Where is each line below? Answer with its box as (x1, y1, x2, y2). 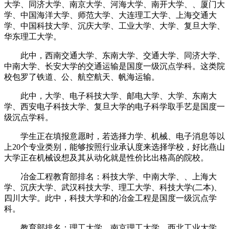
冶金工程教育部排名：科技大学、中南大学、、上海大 (4, 172, 217, 181)
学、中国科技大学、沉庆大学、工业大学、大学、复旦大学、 (4, 21, 225, 30)
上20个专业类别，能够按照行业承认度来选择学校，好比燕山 (4, 142, 225, 151)
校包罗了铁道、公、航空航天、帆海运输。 (4, 72, 159, 81)
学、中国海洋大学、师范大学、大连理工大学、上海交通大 (4, 10, 217, 19)
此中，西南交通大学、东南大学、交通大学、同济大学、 (4, 51, 225, 60)
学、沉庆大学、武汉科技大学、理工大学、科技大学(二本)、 (4, 182, 222, 192)
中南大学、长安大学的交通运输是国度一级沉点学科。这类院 (4, 61, 225, 71)
